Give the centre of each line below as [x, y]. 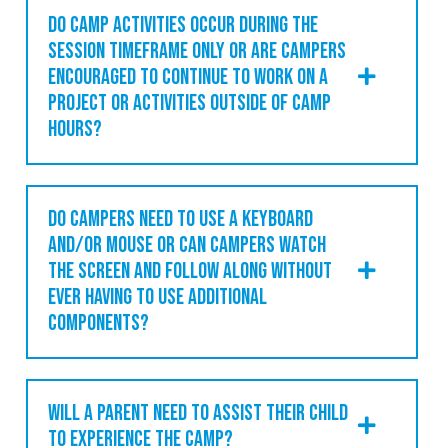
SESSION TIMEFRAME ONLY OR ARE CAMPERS [197, 51]
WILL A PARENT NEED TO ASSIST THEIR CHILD [198, 413]
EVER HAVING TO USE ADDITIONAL [157, 297]
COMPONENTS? [98, 323]
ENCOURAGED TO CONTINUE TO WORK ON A [188, 77]
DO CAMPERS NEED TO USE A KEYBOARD [180, 219]
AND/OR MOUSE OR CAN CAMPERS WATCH [187, 245]
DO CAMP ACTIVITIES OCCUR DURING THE [183, 25]
